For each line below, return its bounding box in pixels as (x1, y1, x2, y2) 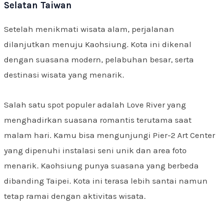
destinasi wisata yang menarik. (4, 70, 124, 80)
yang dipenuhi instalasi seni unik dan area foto (4, 145, 187, 155)
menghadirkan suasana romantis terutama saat (4, 114, 192, 125)
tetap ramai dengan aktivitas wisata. (4, 191, 146, 201)
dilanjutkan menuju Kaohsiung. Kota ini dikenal (4, 39, 192, 50)
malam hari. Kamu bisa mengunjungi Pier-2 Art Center (4, 130, 215, 140)
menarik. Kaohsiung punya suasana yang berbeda (4, 160, 199, 170)
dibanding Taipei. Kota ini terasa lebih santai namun (4, 175, 208, 186)
